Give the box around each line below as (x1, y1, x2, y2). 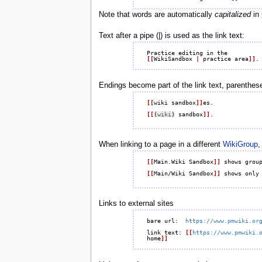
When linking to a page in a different (98, 140, 223, 149)
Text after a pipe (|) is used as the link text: (98, 32, 244, 40)
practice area (199, 55, 249, 62)
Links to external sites (98, 199, 174, 208)
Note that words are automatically (98, 11, 215, 19)
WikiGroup (222, 140, 258, 149)
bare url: (146, 217, 185, 224)
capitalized (214, 11, 251, 19)
